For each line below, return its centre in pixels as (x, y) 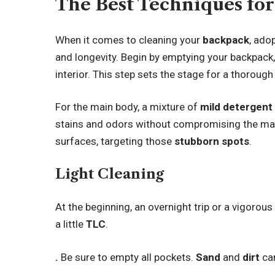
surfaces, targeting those (115, 141)
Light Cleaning (110, 174)
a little (71, 224)
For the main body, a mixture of (128, 107)
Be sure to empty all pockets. (129, 257)
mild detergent (237, 107)
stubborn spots (212, 141)
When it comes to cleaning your (129, 40)
